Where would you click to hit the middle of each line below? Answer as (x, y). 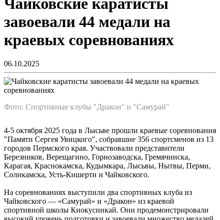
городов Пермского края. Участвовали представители (94, 148)
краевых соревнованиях (89, 40)
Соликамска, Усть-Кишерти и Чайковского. (77, 175)
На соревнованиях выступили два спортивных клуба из (98, 192)
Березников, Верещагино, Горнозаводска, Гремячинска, (97, 157)
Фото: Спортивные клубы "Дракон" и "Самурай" (87, 107)
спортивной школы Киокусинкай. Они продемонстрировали (106, 210)
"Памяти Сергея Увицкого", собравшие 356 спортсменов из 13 (109, 139)
